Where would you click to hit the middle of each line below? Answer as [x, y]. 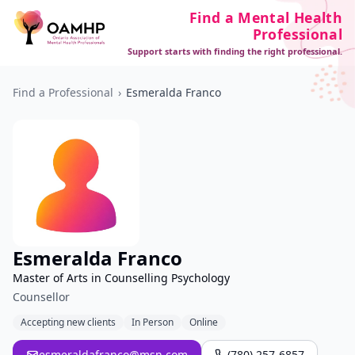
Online [204, 322]
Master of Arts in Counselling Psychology [121, 278]
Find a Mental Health [265, 17]
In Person [153, 322]
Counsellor [41, 297]
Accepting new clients [68, 322]
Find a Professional [63, 92]
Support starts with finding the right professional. [235, 51]
